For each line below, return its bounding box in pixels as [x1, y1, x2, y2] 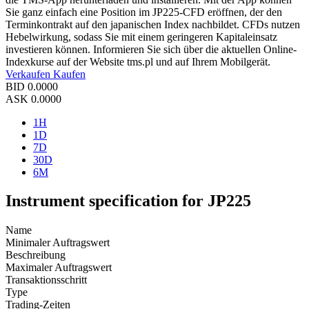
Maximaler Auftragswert [6, 261, 112, 274]
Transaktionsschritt [6, 274, 87, 286]
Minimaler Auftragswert [6, 237, 110, 249]
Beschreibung [6, 249, 66, 261]
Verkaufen [6, 68, 53, 80]
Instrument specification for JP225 [6, 192, 251, 210]
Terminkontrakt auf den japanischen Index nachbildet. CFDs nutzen [6, 18, 300, 30]
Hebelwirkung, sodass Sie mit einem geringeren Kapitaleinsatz [6, 30, 277, 43]
